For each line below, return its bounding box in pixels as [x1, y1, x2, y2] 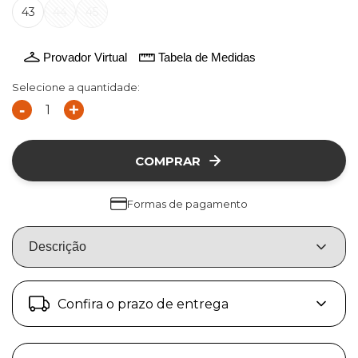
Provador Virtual [43, 50, 127, 64]
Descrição [29, 240, 86, 253]
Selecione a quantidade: [12, 81, 140, 93]
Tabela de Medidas [158, 50, 256, 64]
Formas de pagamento [127, 197, 248, 210]
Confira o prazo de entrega [58, 296, 229, 312]
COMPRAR [135, 153, 201, 169]
